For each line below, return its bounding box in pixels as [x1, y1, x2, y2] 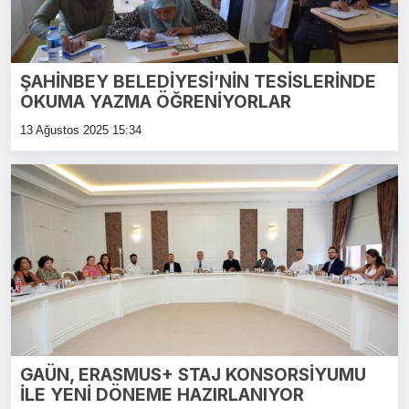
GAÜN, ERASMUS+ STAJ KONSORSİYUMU [20, 363, 366, 385]
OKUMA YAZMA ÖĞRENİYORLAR [20, 90, 291, 112]
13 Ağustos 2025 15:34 [20, 122, 142, 137]
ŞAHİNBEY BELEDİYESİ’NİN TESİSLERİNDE [20, 70, 376, 92]
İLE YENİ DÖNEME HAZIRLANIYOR [20, 383, 304, 405]
